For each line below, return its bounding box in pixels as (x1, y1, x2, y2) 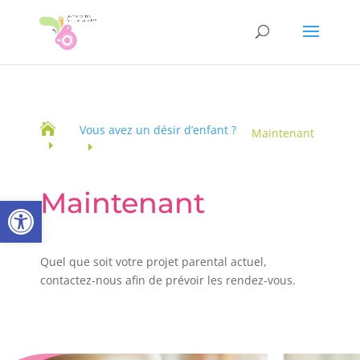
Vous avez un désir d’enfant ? (80, 121, 237, 137)
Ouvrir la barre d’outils (7, 190, 92, 225)
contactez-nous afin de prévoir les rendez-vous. (40, 272, 296, 288)
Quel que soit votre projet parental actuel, (40, 253, 267, 269)
